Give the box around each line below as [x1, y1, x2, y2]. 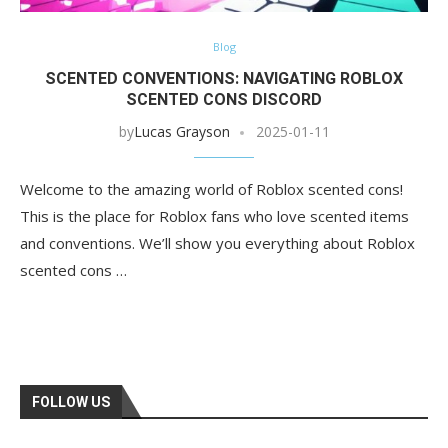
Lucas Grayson [133, 122, 230, 142]
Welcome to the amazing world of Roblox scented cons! [20, 179, 403, 200]
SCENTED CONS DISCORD [126, 90, 322, 110]
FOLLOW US [32, 394, 110, 411]
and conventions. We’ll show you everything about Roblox [20, 233, 415, 254]
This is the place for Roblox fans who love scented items [20, 206, 409, 227]
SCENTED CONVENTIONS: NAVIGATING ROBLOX [45, 69, 403, 89]
